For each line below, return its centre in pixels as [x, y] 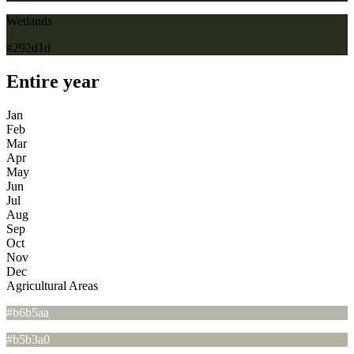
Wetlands [29, 21]
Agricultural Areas [52, 285]
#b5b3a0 [28, 339]
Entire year [53, 81]
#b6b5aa [28, 312]
